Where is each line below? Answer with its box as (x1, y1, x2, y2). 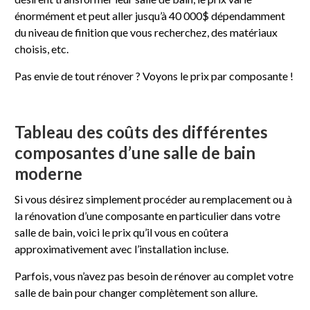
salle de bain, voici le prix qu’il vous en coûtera (15, 225, 229, 239)
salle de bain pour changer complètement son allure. (15, 285, 258, 299)
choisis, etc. (15, 42, 69, 55)
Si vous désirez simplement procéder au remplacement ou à (15, 192, 293, 206)
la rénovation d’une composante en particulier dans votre (15, 208, 281, 222)
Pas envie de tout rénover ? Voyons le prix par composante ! (15, 69, 294, 82)
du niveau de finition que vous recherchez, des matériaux (15, 25, 278, 39)
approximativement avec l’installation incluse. (15, 241, 229, 255)
